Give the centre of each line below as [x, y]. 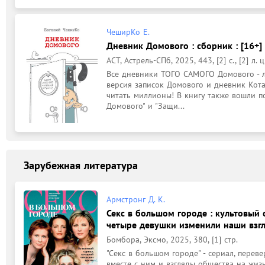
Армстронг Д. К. [136, 199]
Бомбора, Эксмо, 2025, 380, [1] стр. [172, 239]
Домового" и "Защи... [146, 106]
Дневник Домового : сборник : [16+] [184, 46]
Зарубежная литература [81, 165]
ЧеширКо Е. [128, 32]
